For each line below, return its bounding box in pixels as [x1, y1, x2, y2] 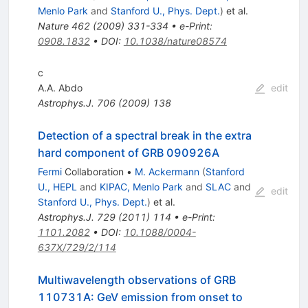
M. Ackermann [134, 166, 199, 178]
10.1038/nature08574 [123, 35, 227, 47]
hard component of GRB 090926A [37, 146, 219, 160]
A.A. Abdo [37, 82, 82, 94]
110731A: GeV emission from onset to [37, 290, 243, 305]
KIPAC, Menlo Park [99, 181, 183, 193]
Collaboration [61, 166, 124, 178]
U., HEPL [37, 181, 77, 193]
